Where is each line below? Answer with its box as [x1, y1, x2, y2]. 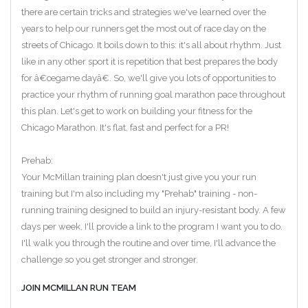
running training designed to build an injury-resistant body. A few [21, 204, 286, 215]
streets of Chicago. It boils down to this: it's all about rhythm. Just [21, 39, 281, 50]
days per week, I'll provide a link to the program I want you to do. [21, 221, 283, 232]
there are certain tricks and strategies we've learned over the [21, 6, 266, 17]
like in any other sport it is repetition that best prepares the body [21, 56, 278, 67]
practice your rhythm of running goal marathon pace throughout [21, 89, 285, 100]
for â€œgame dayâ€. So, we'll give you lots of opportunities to [21, 72, 276, 83]
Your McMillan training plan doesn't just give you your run [21, 171, 256, 182]
